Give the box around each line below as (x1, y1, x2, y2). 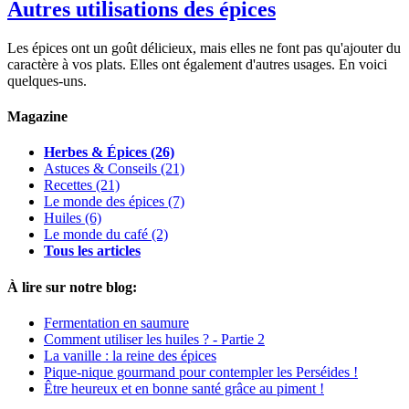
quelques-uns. (7, 72, 87, 89)
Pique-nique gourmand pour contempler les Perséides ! (44, 363, 358, 380)
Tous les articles (44, 243, 141, 259)
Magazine (7, 108, 68, 124)
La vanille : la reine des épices (44, 347, 216, 363)
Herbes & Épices (44, 144, 147, 161)
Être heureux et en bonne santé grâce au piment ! (44, 380, 324, 396)
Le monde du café (44, 226, 148, 243)
